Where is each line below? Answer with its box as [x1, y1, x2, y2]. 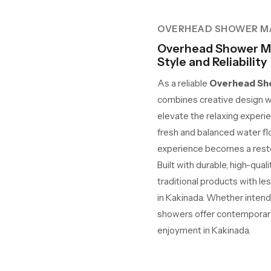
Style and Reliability [157, 54, 267, 69]
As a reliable [157, 77, 209, 89]
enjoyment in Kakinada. [157, 224, 250, 236]
